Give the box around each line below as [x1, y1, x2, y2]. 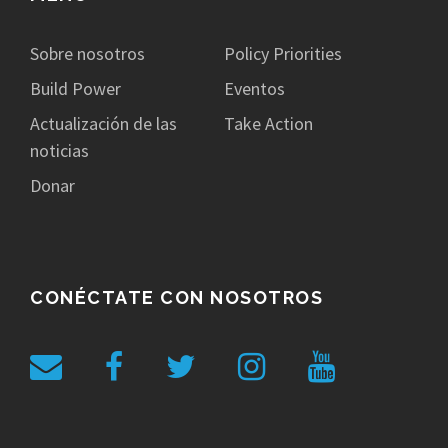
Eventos [224, 77, 285, 101]
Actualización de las [30, 112, 177, 136]
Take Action [224, 112, 313, 136]
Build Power [30, 77, 121, 101]
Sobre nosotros [30, 42, 145, 66]
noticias [30, 139, 89, 163]
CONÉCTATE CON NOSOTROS [30, 287, 323, 309]
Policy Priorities [224, 42, 342, 66]
